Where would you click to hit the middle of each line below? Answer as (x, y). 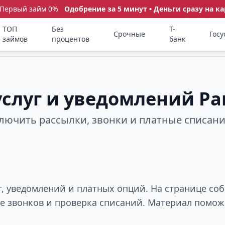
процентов (71, 39)
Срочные (130, 34)
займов (15, 39)
